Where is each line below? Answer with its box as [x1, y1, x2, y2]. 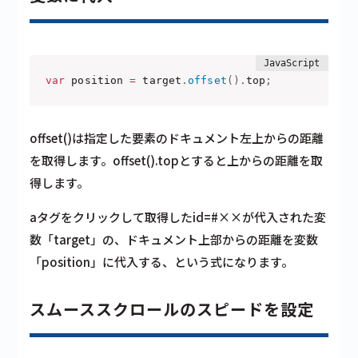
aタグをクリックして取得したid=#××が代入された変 [30, 209, 327, 226]
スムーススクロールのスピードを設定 [30, 297, 315, 321]
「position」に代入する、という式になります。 [30, 253, 294, 271]
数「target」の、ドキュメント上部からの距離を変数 [30, 231, 319, 249]
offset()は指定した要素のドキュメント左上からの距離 [30, 129, 324, 147]
